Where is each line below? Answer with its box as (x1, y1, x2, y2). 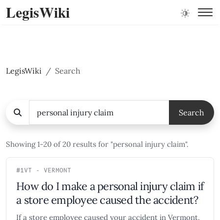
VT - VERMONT (24, 166, 71, 175)
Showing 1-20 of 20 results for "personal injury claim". (6, 139, 189, 149)
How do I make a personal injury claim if (16, 179, 203, 193)
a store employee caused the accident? (16, 193, 198, 207)
